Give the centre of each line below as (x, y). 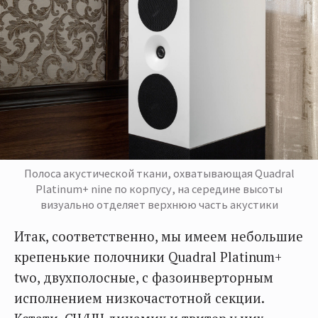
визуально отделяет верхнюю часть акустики (159, 204)
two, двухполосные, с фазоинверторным (144, 277)
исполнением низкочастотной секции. (139, 298)
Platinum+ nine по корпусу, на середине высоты (159, 188)
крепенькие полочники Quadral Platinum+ (148, 257)
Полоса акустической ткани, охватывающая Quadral (159, 173)
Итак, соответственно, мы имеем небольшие (159, 236)
